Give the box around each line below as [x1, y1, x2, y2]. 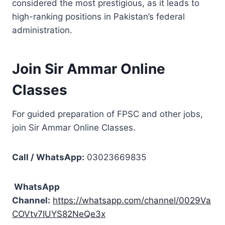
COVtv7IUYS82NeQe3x [12, 208, 105, 219]
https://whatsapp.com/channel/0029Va [53, 195, 211, 205]
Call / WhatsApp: [12, 152, 84, 162]
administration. [12, 25, 72, 35]
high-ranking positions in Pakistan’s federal [12, 11, 185, 22]
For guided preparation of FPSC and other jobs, [12, 108, 203, 119]
